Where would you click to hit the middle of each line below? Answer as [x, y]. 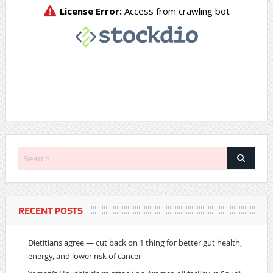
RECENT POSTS [50, 211]
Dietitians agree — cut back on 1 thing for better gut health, [135, 243]
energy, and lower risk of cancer [84, 256]
